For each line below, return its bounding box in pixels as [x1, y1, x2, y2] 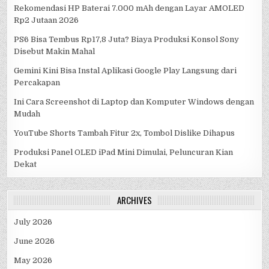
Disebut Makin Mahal [14, 47, 95, 56]
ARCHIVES [117, 193, 152, 207]
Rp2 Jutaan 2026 [14, 16, 79, 25]
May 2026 [14, 256, 53, 265]
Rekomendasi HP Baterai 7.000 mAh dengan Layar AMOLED [14, 4, 245, 13]
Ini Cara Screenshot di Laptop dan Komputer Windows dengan [14, 97, 255, 107]
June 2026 [14, 237, 55, 246]
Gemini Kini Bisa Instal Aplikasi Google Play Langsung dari [14, 66, 237, 76]
